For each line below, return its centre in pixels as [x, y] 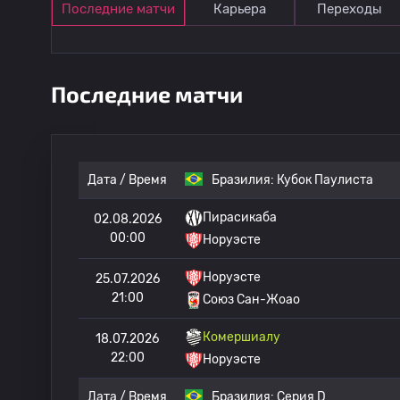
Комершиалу [242, 337]
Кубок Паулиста [325, 180]
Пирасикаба [240, 217]
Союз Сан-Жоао [251, 300]
